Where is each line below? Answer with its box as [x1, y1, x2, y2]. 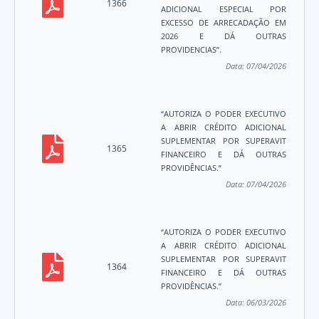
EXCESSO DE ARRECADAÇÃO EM [161, 17, 287, 28]
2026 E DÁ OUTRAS [161, 31, 287, 42]
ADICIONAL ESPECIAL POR [161, 4, 287, 15]
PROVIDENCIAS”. [161, 44, 222, 56]
